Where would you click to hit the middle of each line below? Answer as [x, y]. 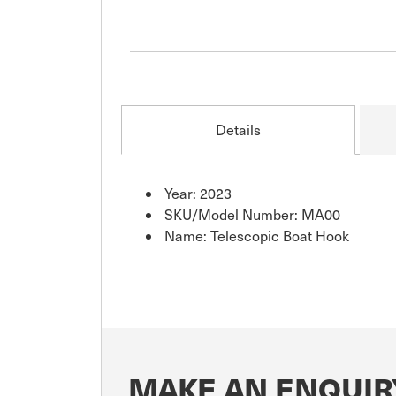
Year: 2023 [198, 193]
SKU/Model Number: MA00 [252, 214]
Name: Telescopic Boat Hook [257, 236]
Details [238, 129]
